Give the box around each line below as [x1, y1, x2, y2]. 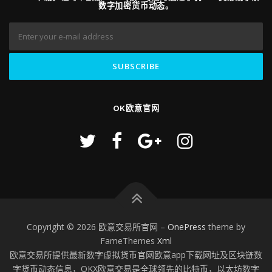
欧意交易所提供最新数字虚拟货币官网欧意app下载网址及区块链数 [10, 248, 262, 260]
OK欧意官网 [112, 103, 160, 113]
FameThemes [100, 234, 157, 246]
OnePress [168, 220, 206, 233]
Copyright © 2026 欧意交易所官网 [27, 220, 160, 233]
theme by [206, 220, 245, 233]
